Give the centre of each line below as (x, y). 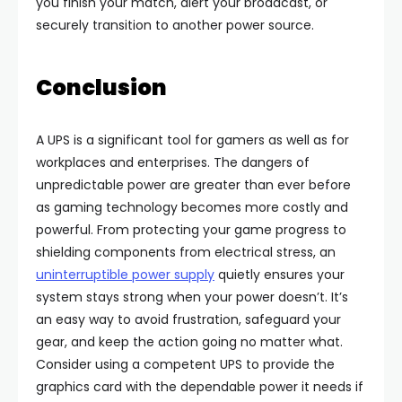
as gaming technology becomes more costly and (192, 207)
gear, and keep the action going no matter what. (189, 341)
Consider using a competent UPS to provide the (185, 364)
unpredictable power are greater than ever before (193, 184)
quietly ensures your (280, 274)
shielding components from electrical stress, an (186, 252)
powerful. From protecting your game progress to (191, 229)
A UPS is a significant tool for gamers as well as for (192, 140)
